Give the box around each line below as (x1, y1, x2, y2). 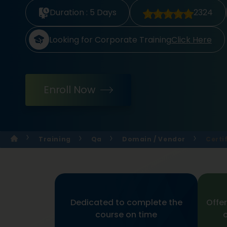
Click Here (171, 33, 212, 46)
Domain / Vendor (122, 135, 186, 143)
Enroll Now (44, 83, 95, 97)
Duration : (50, 7, 90, 18)
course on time (95, 209, 157, 220)
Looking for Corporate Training (49, 33, 171, 46)
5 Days (90, 7, 117, 18)
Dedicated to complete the (70, 197, 182, 208)
